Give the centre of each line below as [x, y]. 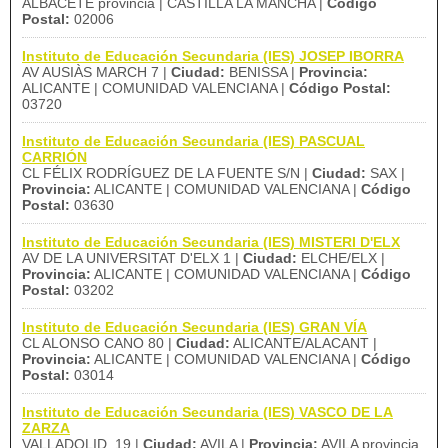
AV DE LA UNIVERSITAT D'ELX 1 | [132, 258]
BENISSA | [262, 72]
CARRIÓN [54, 157]
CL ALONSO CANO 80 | [99, 343]
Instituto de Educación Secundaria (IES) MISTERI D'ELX [211, 242]
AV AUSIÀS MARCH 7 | [96, 72]
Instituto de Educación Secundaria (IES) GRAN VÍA [194, 327]
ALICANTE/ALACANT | [303, 343]
